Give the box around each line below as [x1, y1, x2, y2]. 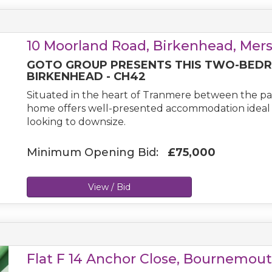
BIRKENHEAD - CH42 [27, 70, 146, 83]
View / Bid [88, 182, 131, 192]
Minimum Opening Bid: [27, 146, 168, 159]
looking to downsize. [27, 116, 126, 127]
